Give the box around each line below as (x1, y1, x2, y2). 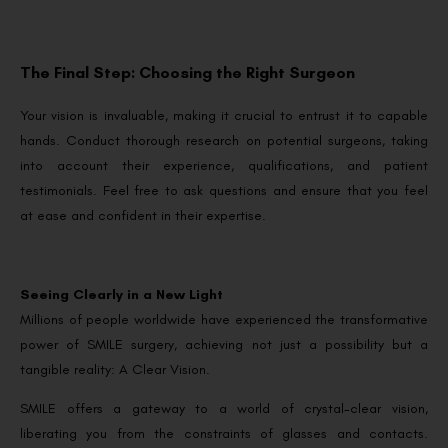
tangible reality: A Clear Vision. (20, 360, 210, 378)
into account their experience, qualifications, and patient (20, 157, 428, 175)
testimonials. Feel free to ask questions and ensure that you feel (20, 182, 428, 200)
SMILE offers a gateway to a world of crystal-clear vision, (20, 400, 428, 418)
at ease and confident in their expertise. (20, 207, 266, 225)
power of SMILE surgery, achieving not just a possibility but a (20, 335, 428, 353)
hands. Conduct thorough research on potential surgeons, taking (20, 132, 428, 150)
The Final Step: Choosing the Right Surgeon (20, 63, 355, 83)
